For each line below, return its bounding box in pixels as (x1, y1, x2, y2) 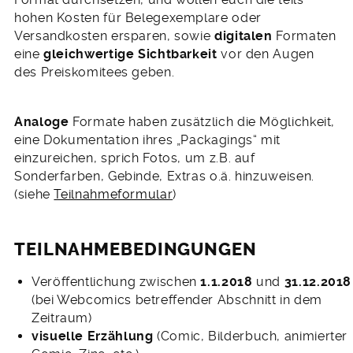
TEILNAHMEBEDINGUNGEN (14, 239, 257, 260)
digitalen (214, 28, 273, 44)
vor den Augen (217, 46, 314, 62)
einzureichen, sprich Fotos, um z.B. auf (14, 150, 255, 166)
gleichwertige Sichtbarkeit (39, 46, 217, 62)
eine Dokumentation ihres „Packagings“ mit (14, 132, 281, 148)
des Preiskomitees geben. (14, 65, 175, 80)
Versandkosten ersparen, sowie (14, 28, 215, 44)
